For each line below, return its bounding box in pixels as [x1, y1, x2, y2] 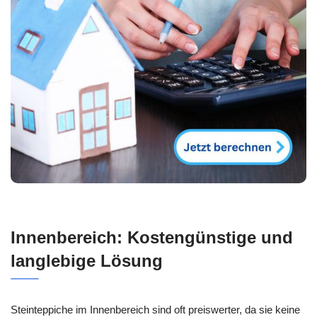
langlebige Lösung [11, 250, 163, 270]
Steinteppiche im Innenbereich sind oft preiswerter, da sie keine [11, 303, 300, 316]
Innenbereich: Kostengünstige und [11, 227, 293, 247]
